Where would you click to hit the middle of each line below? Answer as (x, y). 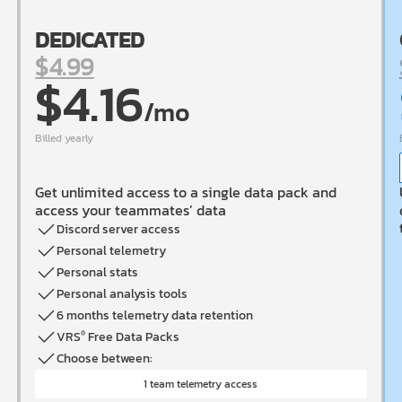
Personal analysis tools (122, 294)
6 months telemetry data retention (155, 315)
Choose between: (105, 358)
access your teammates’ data (131, 210)
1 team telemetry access (201, 384)
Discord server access (119, 229)
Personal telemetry (112, 251)
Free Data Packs (133, 337)
